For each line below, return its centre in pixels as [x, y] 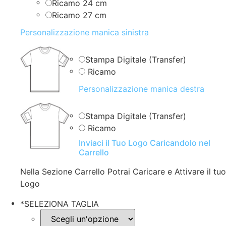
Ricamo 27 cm [79, 15]
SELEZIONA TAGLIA [62, 204]
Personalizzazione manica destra [142, 89]
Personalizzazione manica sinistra [84, 32]
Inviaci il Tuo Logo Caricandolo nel [145, 143]
